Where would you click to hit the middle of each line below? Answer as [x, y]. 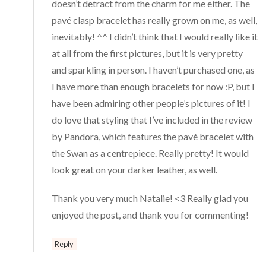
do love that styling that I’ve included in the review [152, 119]
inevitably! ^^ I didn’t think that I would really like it [155, 36]
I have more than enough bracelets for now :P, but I [153, 86]
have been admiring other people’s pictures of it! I [151, 103]
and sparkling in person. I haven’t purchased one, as [153, 69]
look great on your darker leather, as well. [135, 169]
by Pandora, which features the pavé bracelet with [153, 136]
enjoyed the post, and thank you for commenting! [151, 214]
